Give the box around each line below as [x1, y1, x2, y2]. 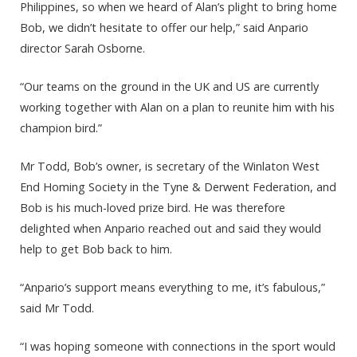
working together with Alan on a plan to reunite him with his [20, 99, 335, 115]
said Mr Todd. [20, 300, 94, 316]
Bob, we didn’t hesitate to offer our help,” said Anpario [20, 19, 308, 35]
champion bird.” [20, 120, 102, 135]
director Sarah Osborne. [20, 40, 145, 56]
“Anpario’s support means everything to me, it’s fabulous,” [20, 280, 325, 296]
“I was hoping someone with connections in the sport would [20, 339, 335, 355]
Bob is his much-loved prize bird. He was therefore [20, 199, 285, 215]
